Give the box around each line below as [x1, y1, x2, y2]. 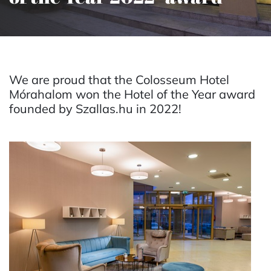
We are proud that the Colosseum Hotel [9, 72, 229, 87]
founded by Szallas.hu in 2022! [9, 101, 181, 116]
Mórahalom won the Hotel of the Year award [9, 87, 255, 102]
